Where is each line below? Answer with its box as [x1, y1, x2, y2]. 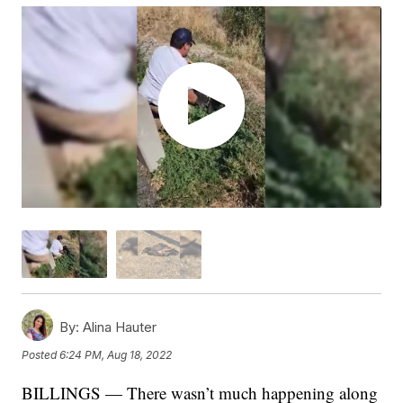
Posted [22, 348, 60, 363]
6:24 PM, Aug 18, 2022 [59, 348, 173, 363]
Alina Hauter [79, 318, 157, 336]
